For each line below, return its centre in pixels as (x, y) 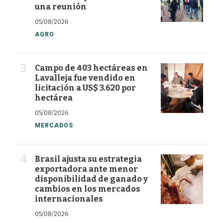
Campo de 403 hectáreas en (91, 68)
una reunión (61, 7)
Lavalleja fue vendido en (85, 78)
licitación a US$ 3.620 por (85, 88)
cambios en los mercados (88, 189)
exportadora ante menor (86, 169)
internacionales (69, 199)
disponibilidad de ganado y (91, 179)
